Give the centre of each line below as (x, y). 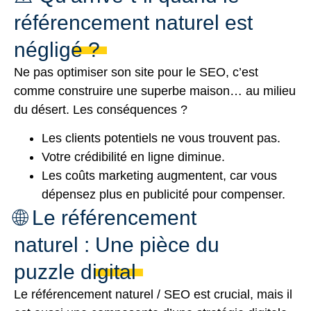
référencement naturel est (133, 22)
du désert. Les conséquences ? (101, 109)
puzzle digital (75, 271)
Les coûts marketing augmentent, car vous (159, 175)
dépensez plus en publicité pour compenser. (163, 194)
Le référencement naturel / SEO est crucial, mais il (153, 294)
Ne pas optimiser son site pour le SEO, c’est (136, 72)
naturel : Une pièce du (117, 244)
